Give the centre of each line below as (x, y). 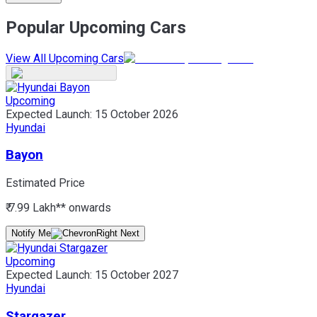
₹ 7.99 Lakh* (33, 207)
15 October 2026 (137, 114)
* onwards (86, 207)
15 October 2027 (137, 275)
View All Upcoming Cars (65, 58)
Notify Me (31, 233)
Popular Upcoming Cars (96, 27)
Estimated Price (45, 183)
